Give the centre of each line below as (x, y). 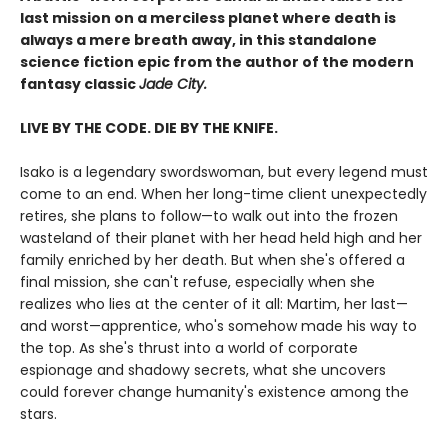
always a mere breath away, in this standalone (198, 39)
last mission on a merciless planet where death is (208, 17)
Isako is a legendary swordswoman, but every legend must (224, 171)
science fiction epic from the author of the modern (217, 61)
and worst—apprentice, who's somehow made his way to (218, 325)
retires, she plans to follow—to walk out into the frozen (209, 215)
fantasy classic (79, 83)
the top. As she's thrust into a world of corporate (189, 347)
